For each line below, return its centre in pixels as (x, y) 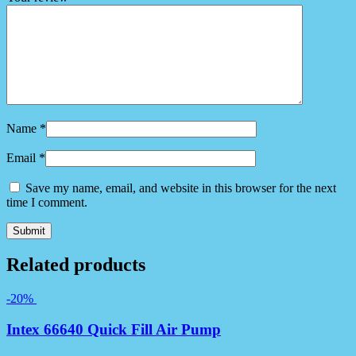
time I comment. (47, 202)
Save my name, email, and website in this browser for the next (181, 188)
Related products (76, 265)
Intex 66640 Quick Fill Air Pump (114, 330)
